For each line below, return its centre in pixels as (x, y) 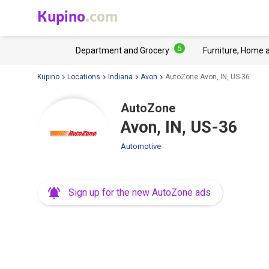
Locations (84, 77)
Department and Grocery (122, 50)
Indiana (120, 77)
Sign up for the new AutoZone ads (140, 192)
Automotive (141, 146)
